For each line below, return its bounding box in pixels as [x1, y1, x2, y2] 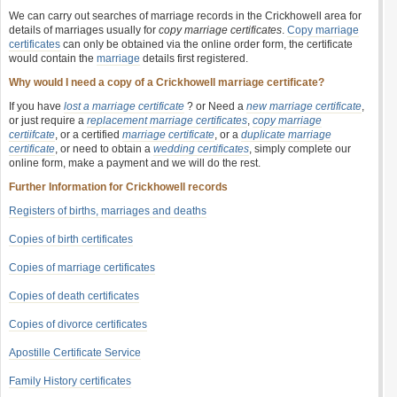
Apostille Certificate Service [9, 346, 141, 359]
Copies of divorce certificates [9, 318, 147, 331]
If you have [9, 100, 64, 113]
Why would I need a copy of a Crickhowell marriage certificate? [9, 76, 324, 89]
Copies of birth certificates [9, 233, 133, 245]
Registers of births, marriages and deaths [9, 205, 206, 217]
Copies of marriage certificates [9, 261, 155, 274]
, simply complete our [249, 143, 351, 155]
